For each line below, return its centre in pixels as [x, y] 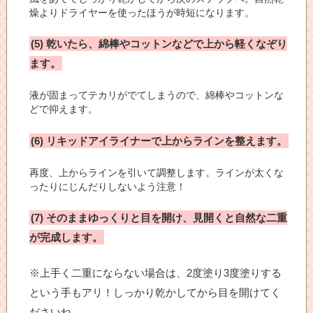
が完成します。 [66, 238]
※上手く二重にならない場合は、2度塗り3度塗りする [156, 272]
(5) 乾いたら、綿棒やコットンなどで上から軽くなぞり [159, 43]
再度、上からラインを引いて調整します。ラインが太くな [157, 173]
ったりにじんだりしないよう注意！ [108, 187]
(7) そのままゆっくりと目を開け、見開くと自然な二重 [159, 218]
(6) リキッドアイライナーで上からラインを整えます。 [159, 140]
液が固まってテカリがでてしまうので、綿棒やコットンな [157, 96]
